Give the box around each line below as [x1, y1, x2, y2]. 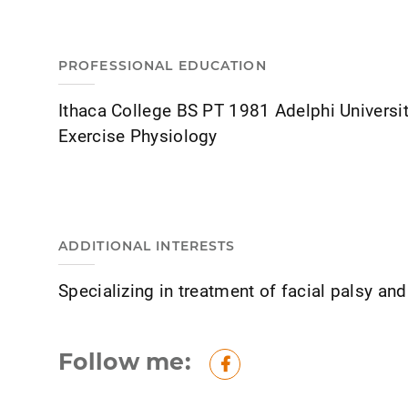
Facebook [223, 364, 306, 382]
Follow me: [58, 348, 191, 375]
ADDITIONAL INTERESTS [58, 237, 236, 254]
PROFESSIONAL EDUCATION [58, 56, 267, 74]
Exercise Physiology [58, 123, 218, 147]
